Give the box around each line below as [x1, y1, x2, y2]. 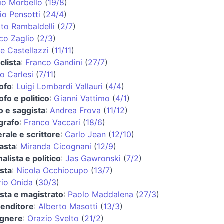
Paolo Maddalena [68, 189, 133, 199]
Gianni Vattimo [54, 93, 110, 103]
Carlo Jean [65, 129, 106, 139]
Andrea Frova [50, 105, 101, 115]
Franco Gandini [25, 57, 82, 67]
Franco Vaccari [24, 117, 80, 127]
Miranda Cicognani [20, 141, 91, 151]
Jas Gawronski [65, 153, 121, 163]
